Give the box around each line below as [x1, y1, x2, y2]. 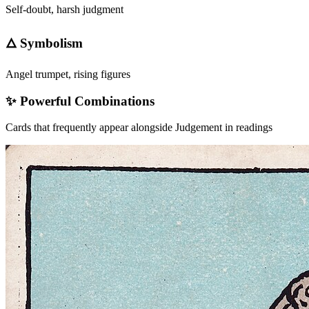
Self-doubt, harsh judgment [6, 3, 123, 15]
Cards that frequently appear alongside [6, 121, 175, 134]
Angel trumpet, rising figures [6, 68, 130, 80]
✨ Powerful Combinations [6, 93, 154, 108]
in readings [222, 121, 272, 134]
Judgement [175, 121, 222, 134]
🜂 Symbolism [6, 36, 83, 51]
